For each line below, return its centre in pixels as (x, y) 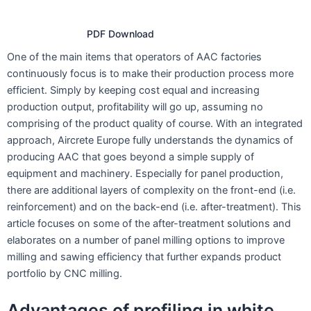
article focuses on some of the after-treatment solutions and (149, 223)
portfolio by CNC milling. (65, 273)
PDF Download (120, 33)
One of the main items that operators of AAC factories (134, 57)
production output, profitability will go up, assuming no (135, 107)
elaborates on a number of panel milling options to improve (146, 240)
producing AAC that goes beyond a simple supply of (131, 157)
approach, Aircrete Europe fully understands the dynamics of (150, 140)
